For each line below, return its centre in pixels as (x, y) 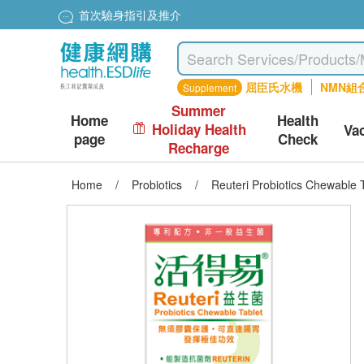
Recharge (199, 148)
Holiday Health (199, 129)
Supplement (210, 87)
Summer (199, 110)
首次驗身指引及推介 (130, 15)
